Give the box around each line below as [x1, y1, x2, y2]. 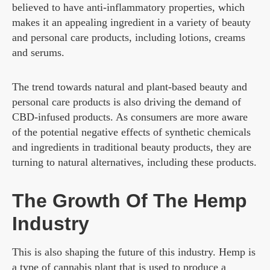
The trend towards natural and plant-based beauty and [12, 81, 247, 93]
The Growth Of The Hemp [12, 190, 247, 212]
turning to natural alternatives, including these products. [12, 156, 257, 169]
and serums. [12, 46, 64, 59]
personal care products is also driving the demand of [12, 96, 241, 108]
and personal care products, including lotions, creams [12, 31, 245, 44]
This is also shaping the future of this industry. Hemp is [12, 246, 256, 259]
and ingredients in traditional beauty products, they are [12, 141, 251, 154]
